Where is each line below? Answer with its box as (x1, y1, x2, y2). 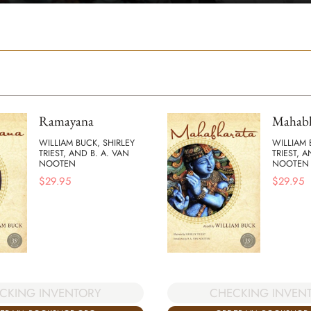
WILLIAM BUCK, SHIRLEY (39, 135, 135, 149)
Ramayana (39, 112, 94, 131)
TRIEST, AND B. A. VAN (39, 146, 129, 160)
